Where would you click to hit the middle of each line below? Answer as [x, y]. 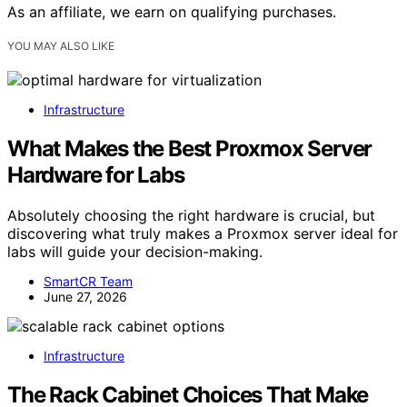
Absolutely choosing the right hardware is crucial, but [191, 215]
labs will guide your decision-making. [135, 251]
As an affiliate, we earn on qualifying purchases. [172, 11]
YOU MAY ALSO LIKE [61, 46]
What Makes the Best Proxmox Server [190, 148]
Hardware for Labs [96, 174]
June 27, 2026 [85, 296]
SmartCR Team [88, 281]
